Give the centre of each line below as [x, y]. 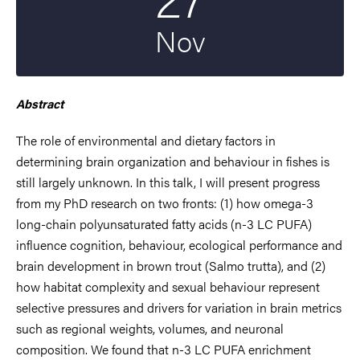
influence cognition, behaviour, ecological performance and [179, 244]
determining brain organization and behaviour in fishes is [173, 161]
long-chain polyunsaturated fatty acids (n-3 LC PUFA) [164, 223]
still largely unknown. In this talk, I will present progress [168, 182]
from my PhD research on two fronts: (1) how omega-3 [165, 202]
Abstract [40, 103]
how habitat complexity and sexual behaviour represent [168, 286]
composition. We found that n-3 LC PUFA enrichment [164, 349]
